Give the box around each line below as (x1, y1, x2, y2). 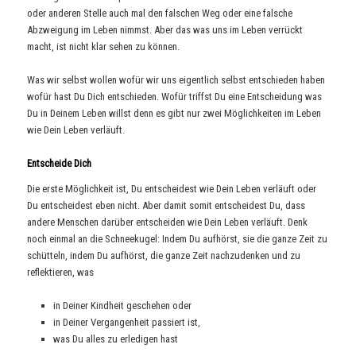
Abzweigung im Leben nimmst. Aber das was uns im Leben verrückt (27, 23, 304, 36)
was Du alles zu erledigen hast (52, 332, 178, 345)
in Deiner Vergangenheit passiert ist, (52, 315, 200, 328)
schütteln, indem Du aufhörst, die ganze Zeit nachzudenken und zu (27, 249, 301, 261)
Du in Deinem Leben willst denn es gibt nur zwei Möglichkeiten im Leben (27, 107, 322, 120)
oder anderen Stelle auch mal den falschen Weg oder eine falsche (27, 6, 293, 19)
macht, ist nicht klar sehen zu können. (27, 40, 180, 52)
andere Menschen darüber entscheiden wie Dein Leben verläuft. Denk (27, 215, 308, 228)
